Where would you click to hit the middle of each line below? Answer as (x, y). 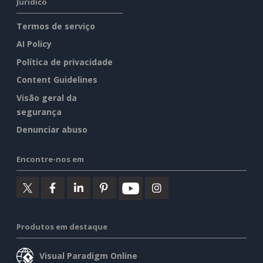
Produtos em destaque (62, 227)
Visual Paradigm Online (88, 256)
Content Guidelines (57, 80)
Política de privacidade (65, 62)
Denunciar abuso (52, 130)
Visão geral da (47, 97)
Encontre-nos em (50, 159)
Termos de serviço (56, 26)
